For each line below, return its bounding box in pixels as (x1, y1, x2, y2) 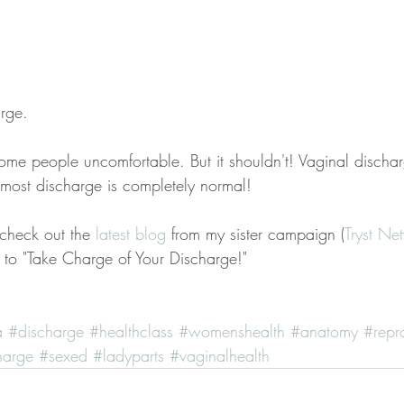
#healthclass (89, 320, 173, 343)
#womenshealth (179, 320, 285, 343)
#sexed (39, 344, 87, 367)
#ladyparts (93, 344, 164, 367)
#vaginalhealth (170, 344, 270, 367)
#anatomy (290, 320, 358, 343)
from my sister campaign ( (166, 223, 344, 245)
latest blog (96, 223, 166, 245)
